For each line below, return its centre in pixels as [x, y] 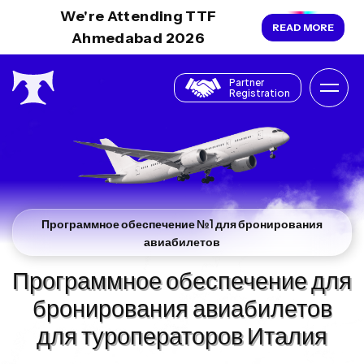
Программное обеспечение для [182, 280]
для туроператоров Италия [182, 335]
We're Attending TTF [138, 16]
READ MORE [303, 27]
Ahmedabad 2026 [138, 38]
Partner [247, 83]
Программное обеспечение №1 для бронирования [182, 224]
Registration [260, 93]
